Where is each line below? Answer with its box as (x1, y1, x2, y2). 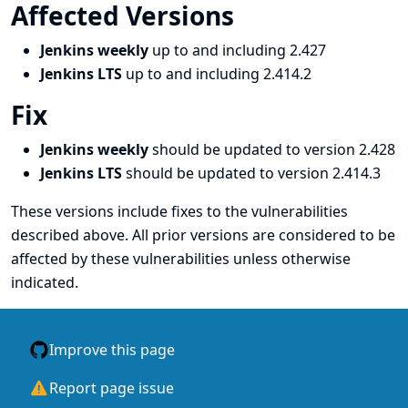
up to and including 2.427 (152, 40, 326, 60)
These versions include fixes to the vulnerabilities (11, 201, 348, 221)
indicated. (11, 272, 78, 292)
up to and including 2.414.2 (126, 64, 311, 84)
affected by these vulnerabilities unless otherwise (11, 249, 351, 269)
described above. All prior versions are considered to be (11, 225, 395, 245)
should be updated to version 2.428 (152, 139, 395, 159)
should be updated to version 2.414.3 (126, 163, 381, 183)
